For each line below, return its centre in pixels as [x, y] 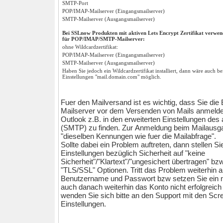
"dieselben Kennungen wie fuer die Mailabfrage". [139, 136]
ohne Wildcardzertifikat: [90, 47]
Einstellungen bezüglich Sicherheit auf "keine [133, 153]
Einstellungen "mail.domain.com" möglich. [112, 77]
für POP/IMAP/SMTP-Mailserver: [104, 39]
